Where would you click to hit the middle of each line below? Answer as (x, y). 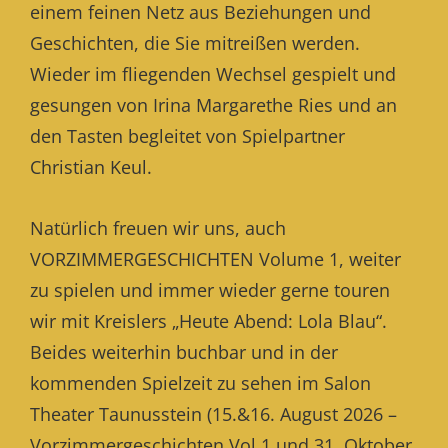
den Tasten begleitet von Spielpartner (187, 136)
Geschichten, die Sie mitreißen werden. (195, 43)
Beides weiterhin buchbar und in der (184, 352)
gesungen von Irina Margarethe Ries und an (213, 105)
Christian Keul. (91, 167)
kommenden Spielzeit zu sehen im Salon (200, 383)
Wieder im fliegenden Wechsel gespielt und (213, 74)
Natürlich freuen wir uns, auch (158, 228)
